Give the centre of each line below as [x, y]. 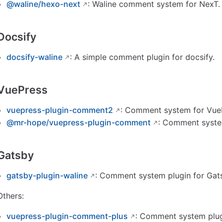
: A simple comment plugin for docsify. [142, 57]
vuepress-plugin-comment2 [60, 110]
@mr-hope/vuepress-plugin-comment [79, 123]
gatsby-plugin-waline [47, 176]
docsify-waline [35, 57]
